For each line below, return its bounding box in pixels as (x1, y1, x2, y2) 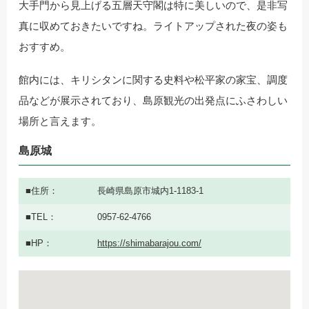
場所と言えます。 (19, 115, 101, 128)
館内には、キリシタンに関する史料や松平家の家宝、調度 (19, 74, 288, 86)
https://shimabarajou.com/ (97, 238, 201, 249)
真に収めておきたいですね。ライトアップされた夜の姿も (19, 20, 288, 32)
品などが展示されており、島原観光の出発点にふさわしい (19, 94, 288, 107)
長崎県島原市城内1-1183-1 (97, 186, 203, 197)
